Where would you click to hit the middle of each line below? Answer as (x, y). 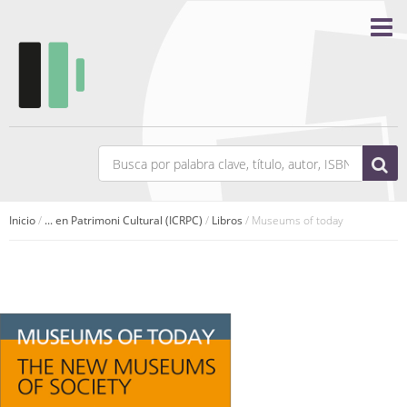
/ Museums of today (293, 220)
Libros (227, 220)
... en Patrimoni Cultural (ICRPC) (124, 220)
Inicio (22, 220)
